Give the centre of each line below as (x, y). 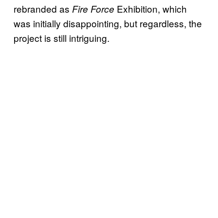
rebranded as (43, 8)
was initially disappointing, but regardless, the (108, 23)
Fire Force (93, 9)
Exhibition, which (151, 8)
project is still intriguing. (62, 37)
